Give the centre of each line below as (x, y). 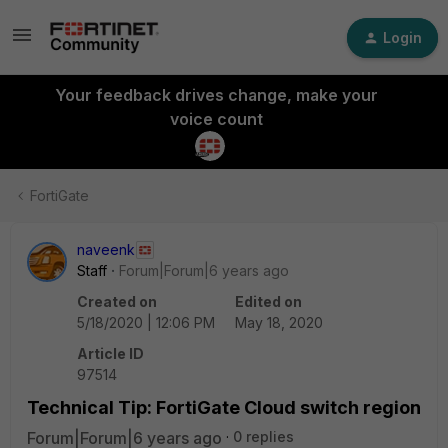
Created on (117, 301)
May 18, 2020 (279, 322)
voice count (216, 119)
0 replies (263, 436)
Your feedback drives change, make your (216, 95)
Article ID (110, 353)
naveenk (106, 249)
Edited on (268, 301)
